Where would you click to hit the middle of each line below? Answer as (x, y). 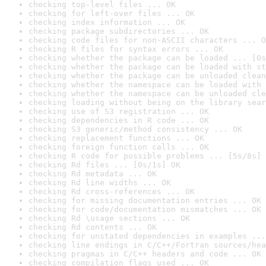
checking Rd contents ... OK (93, 227)
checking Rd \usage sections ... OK (109, 218)
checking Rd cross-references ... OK (112, 191)
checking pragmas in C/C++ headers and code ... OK (145, 254)
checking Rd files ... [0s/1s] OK (104, 165)
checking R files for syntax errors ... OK (126, 49)
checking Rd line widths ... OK (100, 183)
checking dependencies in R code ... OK (119, 120)
